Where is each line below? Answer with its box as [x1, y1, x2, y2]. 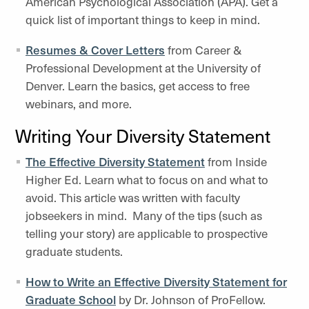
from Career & [165, 41, 241, 58]
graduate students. [26, 243, 128, 259]
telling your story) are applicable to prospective [26, 225, 268, 241]
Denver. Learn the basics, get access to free [26, 77, 250, 94]
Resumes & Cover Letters [26, 41, 165, 58]
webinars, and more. [26, 95, 137, 112]
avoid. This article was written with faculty [26, 189, 240, 206]
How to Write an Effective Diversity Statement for [26, 273, 287, 290]
